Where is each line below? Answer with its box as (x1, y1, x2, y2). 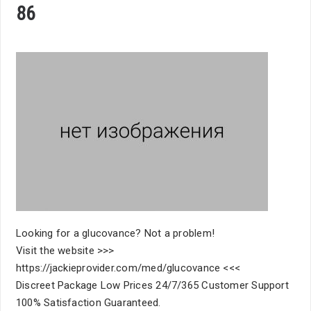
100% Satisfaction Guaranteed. (16, 296, 161, 309)
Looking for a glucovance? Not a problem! (16, 227, 215, 239)
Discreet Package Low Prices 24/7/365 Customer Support (16, 279, 289, 292)
